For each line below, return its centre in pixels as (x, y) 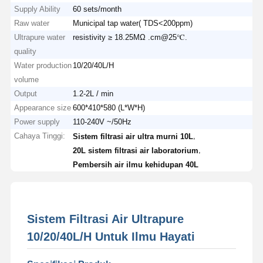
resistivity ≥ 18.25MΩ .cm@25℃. (130, 37)
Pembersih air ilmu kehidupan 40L (136, 164)
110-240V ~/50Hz (102, 122)
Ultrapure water (40, 37)
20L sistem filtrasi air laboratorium (136, 150)
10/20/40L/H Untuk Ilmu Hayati (111, 236)
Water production (43, 65)
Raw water (32, 23)
